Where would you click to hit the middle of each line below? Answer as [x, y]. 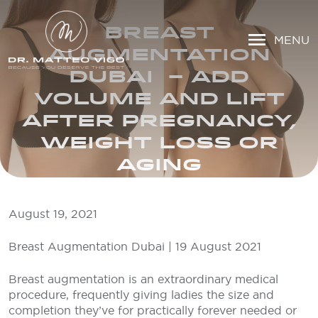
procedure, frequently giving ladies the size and [141, 295]
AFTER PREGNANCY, [159, 120]
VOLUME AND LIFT [159, 98]
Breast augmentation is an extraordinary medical [143, 279]
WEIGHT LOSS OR [159, 142]
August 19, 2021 [53, 214]
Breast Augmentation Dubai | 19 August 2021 [135, 246]
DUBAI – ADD [159, 76]
